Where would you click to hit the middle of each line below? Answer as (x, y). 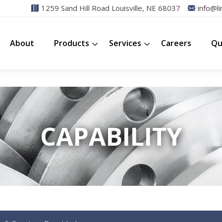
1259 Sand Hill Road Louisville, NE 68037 (111, 8)
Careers (176, 43)
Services (125, 43)
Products (72, 43)
